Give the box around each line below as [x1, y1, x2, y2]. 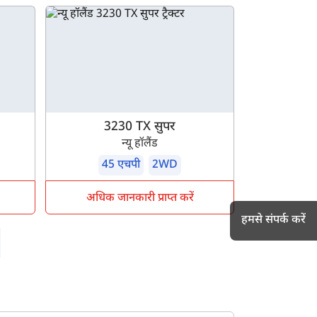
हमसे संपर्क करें [241, 213, 306, 228]
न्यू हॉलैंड [122, 137, 158, 152]
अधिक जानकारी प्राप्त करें [86, 191, 194, 207]
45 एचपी [102, 158, 141, 173]
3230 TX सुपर [104, 119, 176, 136]
